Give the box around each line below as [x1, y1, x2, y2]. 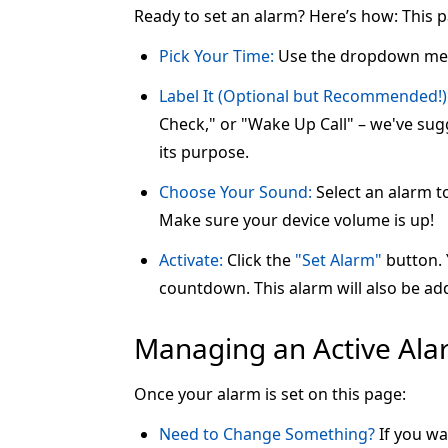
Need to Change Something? [159, 423, 375, 446]
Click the [223, 249, 295, 272]
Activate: [159, 249, 223, 272]
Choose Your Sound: [159, 181, 312, 204]
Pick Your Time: [159, 45, 274, 68]
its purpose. [159, 141, 249, 164]
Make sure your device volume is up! [159, 209, 434, 232]
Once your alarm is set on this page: [134, 383, 406, 406]
